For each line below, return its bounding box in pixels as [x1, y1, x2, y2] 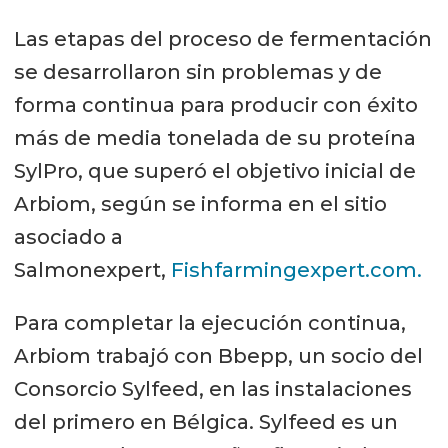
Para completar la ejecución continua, [13, 310, 406, 335]
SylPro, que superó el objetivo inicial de [13, 159, 416, 184]
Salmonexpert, [13, 258, 171, 283]
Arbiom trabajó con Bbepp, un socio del [13, 343, 423, 368]
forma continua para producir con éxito [13, 93, 418, 118]
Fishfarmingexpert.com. [170, 258, 422, 283]
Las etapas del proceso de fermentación [13, 27, 432, 52]
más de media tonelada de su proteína [13, 126, 416, 151]
